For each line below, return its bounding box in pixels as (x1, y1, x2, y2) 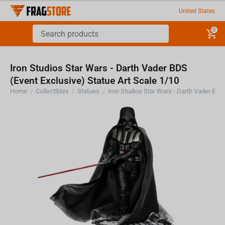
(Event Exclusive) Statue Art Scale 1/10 (10, 75, 180, 86)
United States (178, 7, 215, 15)
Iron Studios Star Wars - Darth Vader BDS (10, 62, 188, 74)
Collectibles (36, 87, 69, 95)
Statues (77, 87, 100, 95)
